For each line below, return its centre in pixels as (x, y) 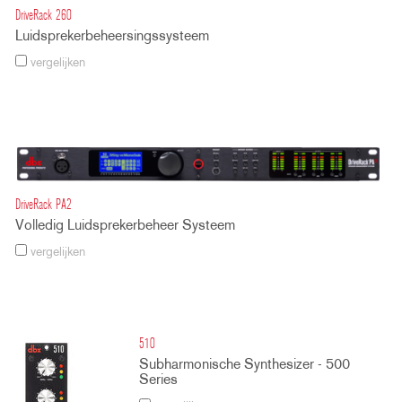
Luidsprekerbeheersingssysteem (112, 36)
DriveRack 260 (44, 16)
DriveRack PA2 (44, 205)
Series (159, 380)
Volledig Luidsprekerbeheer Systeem (125, 226)
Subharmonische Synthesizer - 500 (245, 365)
